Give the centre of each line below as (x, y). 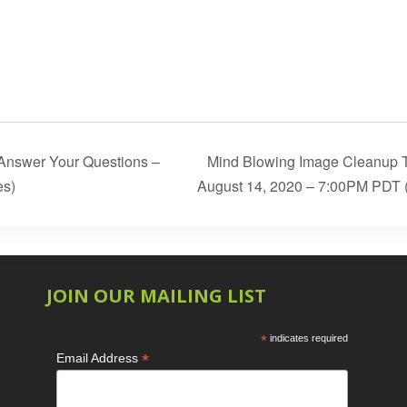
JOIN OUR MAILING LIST (157, 296)
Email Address (99, 358)
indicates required (308, 338)
